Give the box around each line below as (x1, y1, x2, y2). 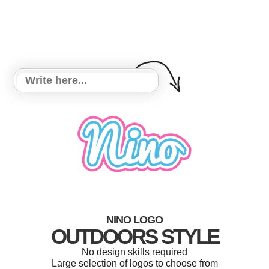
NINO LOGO (106, 214, 163, 226)
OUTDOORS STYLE (50, 225, 219, 248)
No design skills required (82, 247, 187, 257)
